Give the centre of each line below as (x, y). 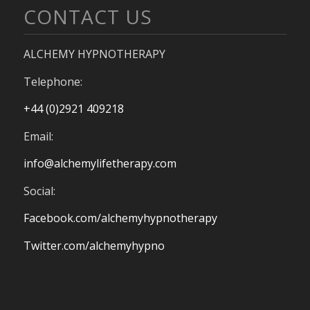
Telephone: (53, 81)
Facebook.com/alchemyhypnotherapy (120, 218)
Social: (39, 191)
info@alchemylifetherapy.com (100, 164)
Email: (38, 136)
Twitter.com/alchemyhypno (94, 246)
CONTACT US (88, 16)
